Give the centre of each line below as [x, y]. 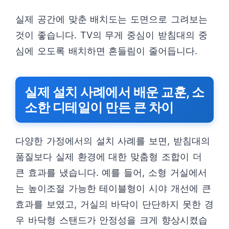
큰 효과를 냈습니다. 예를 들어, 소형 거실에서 [111, 173]
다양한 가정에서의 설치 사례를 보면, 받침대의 [113, 141]
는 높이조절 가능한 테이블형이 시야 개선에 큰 [113, 188]
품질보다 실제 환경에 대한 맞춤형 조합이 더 [109, 157]
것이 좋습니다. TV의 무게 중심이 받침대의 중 [111, 35]
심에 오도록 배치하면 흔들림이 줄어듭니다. [107, 51]
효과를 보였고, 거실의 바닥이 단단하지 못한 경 [114, 204]
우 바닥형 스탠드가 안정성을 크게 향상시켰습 [111, 220]
